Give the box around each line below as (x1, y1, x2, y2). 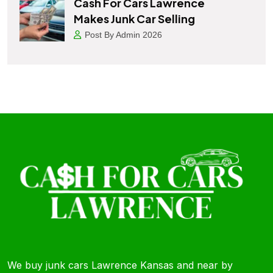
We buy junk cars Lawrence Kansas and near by (7, 258, 233, 271)
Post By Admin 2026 (85, 29, 162, 40)
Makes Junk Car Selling (74, 11, 195, 26)
